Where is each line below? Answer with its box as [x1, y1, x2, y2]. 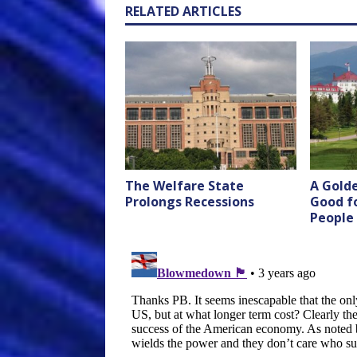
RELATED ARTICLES [125, 2, 241, 20]
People [309, 209, 354, 227]
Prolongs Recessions [125, 193, 254, 211]
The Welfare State [125, 177, 244, 195]
